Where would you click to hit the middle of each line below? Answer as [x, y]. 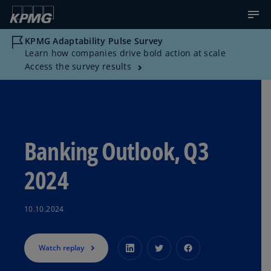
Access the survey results [78, 66]
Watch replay [61, 248]
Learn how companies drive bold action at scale [125, 53]
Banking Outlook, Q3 [116, 151]
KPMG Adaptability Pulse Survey [94, 41]
